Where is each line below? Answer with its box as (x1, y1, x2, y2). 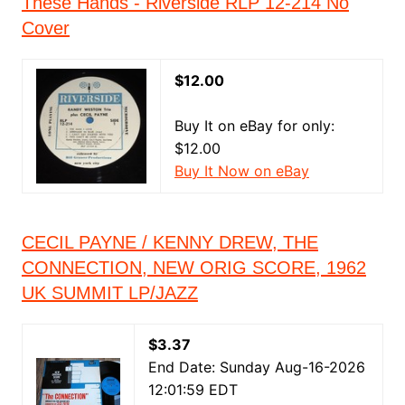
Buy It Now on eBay (174, 162, 309, 180)
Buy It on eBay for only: (174, 117, 334, 135)
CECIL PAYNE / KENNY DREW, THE (21, 232, 318, 252)
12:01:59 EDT (147, 381, 238, 399)
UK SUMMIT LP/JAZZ (21, 283, 198, 303)
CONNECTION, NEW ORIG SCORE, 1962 (21, 258, 366, 278)
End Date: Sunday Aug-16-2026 (147, 358, 365, 376)
